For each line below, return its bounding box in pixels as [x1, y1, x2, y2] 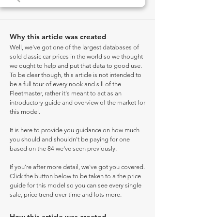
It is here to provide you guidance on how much [10, 126, 139, 134]
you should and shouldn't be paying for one [10, 136, 130, 143]
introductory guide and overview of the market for [10, 99, 145, 106]
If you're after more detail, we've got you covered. [10, 163, 145, 170]
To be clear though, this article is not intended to [10, 71, 141, 78]
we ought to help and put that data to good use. [10, 62, 142, 69]
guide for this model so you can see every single [10, 182, 141, 189]
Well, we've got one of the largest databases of [10, 44, 139, 51]
